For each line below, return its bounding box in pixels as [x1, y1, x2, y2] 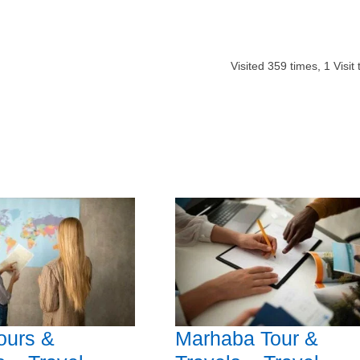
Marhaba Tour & [174, 327, 318, 350]
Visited [230, 59, 268, 72]
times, [286, 59, 324, 72]
